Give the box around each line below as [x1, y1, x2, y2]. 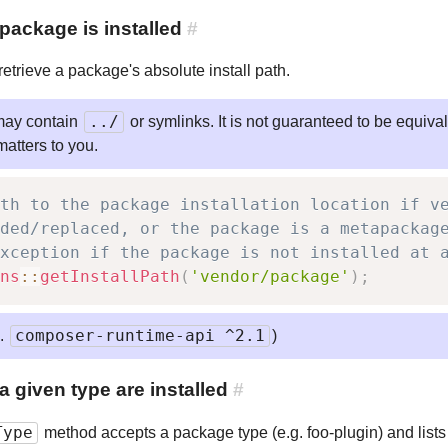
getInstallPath [40, 267, 180, 287]
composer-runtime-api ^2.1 [15, 326, 265, 346]
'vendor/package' [190, 267, 350, 287]
